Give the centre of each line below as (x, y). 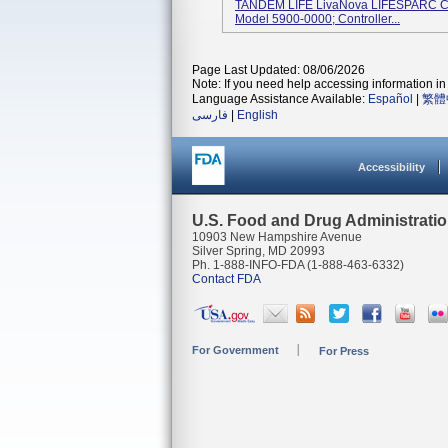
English (257, 115)
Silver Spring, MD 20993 (258, 251)
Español (390, 99)
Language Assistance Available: (280, 99)
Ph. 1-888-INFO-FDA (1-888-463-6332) (298, 265)
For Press (344, 351)
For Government (235, 350)
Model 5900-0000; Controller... (317, 19)
